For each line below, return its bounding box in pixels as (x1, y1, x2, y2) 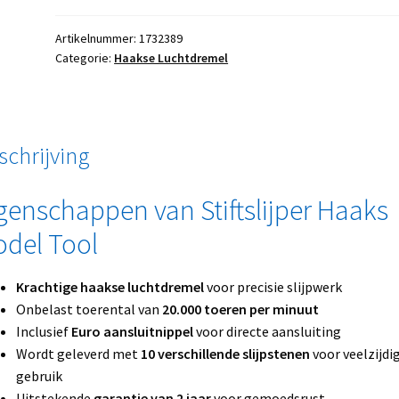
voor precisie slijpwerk (203, 277, 342, 296)
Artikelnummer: (55, 30, 140, 47)
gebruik (15, 366, 62, 385)
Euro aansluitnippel (70, 322, 193, 340)
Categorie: (55, 50, 115, 67)
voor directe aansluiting (192, 322, 341, 340)
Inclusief (15, 322, 71, 340)
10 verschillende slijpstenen (140, 344, 310, 362)
